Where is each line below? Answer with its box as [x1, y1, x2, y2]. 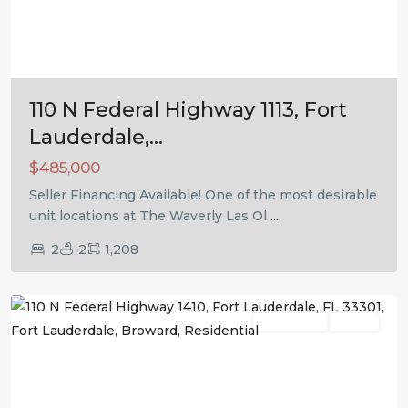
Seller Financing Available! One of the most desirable [29, 187, 377, 203]
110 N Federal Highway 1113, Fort [29, 97, 347, 122]
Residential [262, 316, 320, 329]
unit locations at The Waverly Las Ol [29, 208, 270, 224]
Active [338, 316, 370, 329]
